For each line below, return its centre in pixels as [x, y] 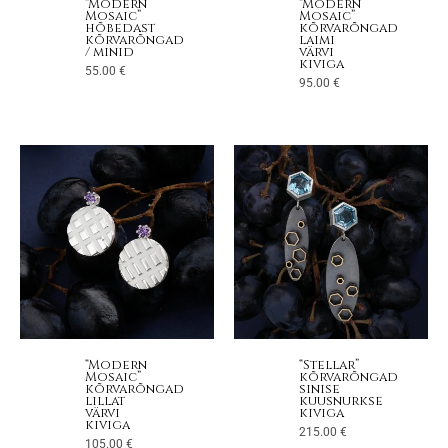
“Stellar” [329, 366]
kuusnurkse [341, 402]
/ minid [109, 53]
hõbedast [120, 29]
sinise [319, 390]
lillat [105, 402]
